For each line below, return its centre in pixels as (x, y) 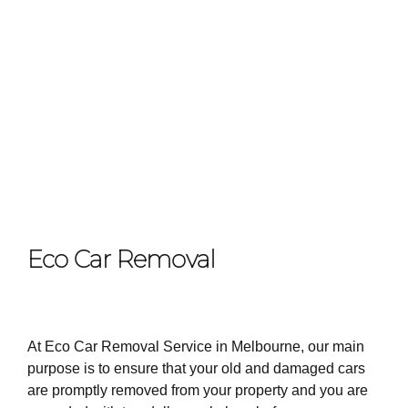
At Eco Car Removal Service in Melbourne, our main (196, 347)
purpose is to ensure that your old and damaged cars (196, 369)
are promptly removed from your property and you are (198, 391)
